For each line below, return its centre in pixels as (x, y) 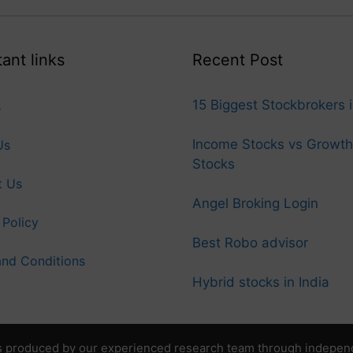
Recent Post (238, 59)
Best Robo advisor (250, 242)
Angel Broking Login (255, 203)
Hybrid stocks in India (261, 282)
